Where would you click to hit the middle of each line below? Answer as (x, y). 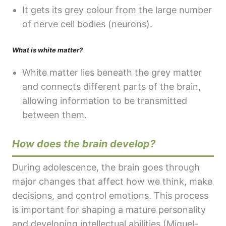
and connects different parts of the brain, (111, 87)
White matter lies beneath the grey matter (112, 73)
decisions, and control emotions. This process (110, 196)
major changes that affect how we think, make (112, 182)
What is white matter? (47, 50)
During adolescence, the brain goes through (106, 167)
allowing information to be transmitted (105, 101)
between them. (56, 115)
